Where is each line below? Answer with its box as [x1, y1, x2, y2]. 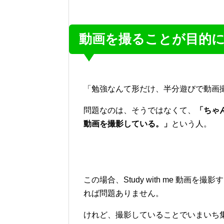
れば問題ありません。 [83, 188, 163, 197]
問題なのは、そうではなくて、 [83, 105, 195, 114]
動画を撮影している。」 [83, 119, 171, 128]
